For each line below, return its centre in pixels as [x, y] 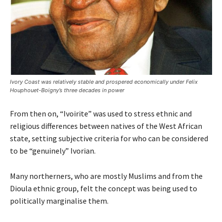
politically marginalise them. [59, 201]
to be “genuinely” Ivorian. [53, 151]
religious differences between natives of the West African [106, 126]
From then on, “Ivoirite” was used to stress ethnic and [101, 114]
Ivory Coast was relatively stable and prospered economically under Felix [104, 82]
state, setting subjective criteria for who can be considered [109, 139]
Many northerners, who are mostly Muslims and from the [106, 176]
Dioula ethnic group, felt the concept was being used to [104, 189]
